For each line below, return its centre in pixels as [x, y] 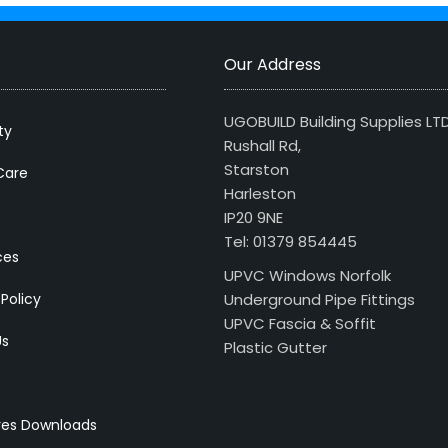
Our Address [272, 65]
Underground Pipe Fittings [319, 300]
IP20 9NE [253, 218]
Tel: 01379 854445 [290, 242]
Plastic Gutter [275, 348]
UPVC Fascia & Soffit [300, 324]
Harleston [260, 194]
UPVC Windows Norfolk [307, 276]
